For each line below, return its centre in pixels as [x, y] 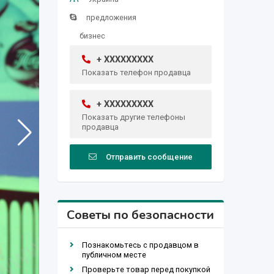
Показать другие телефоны [133, 117]
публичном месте [114, 254]
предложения [111, 17]
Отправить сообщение [149, 157]
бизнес [92, 35]
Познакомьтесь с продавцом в [140, 245]
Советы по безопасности [141, 215]
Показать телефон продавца [136, 72]
